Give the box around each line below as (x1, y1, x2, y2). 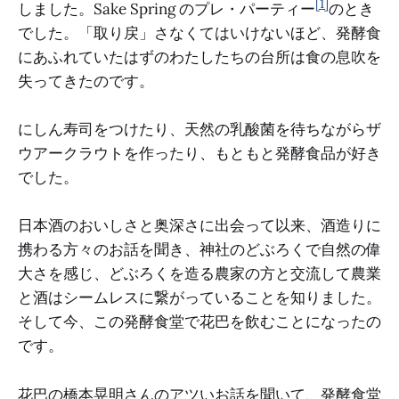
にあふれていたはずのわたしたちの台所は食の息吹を (18, 47, 381, 68)
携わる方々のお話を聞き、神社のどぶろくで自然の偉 (18, 240, 381, 260)
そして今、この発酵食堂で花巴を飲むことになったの (18, 312, 381, 332)
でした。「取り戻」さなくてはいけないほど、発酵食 (18, 23, 381, 44)
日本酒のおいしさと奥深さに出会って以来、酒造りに (18, 216, 381, 236)
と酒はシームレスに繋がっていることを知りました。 (18, 288, 381, 308)
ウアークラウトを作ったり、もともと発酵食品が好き (18, 143, 381, 164)
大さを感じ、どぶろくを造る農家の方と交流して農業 (18, 264, 381, 284)
